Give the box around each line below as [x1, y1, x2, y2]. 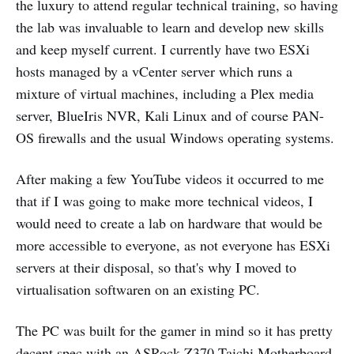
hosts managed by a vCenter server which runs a [16, 62, 292, 81]
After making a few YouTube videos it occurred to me [16, 169, 324, 189]
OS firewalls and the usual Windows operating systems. [16, 128, 334, 148]
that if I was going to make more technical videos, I [16, 191, 313, 211]
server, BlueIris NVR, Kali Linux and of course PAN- [16, 106, 324, 126]
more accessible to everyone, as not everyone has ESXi [16, 235, 330, 255]
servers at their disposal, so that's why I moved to [16, 258, 296, 277]
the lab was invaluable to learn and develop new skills [16, 17, 324, 37]
